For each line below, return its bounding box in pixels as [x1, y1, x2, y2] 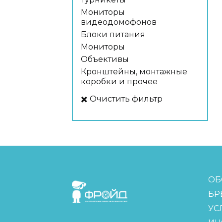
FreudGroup [71, 175, 122, 184]
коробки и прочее [81, 77, 158, 86]
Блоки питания [81, 30, 145, 39]
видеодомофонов [81, 17, 157, 27]
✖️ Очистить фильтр [81, 94, 163, 104]
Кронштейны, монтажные [81, 67, 187, 76]
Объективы [81, 55, 129, 64]
